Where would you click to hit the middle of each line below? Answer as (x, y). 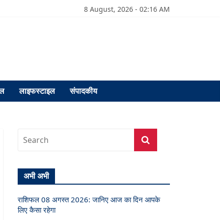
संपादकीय (83, 91)
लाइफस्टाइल (37, 91)
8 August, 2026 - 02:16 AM (127, 9)
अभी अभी (36, 176)
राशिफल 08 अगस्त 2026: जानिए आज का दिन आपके (89, 199)
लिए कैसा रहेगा (37, 210)
